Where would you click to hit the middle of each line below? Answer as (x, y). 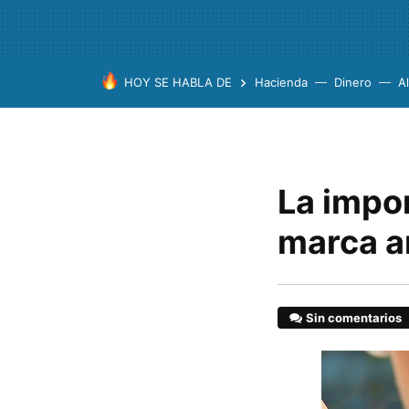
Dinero (353, 82)
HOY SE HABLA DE (178, 82)
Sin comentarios (354, 318)
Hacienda (281, 82)
